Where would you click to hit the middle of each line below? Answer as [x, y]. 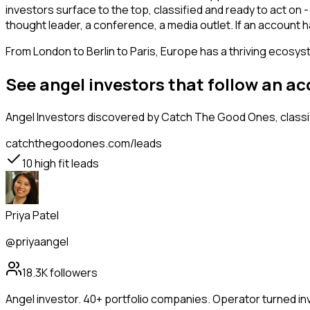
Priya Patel [32, 216]
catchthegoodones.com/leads [84, 144]
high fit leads [66, 164]
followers [73, 273]
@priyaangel [37, 242]
